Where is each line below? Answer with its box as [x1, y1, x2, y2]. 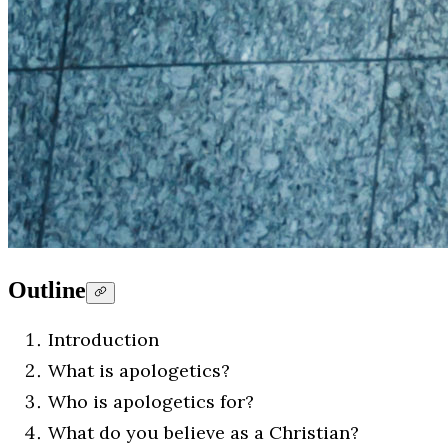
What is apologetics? [48, 359, 230, 383]
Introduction [48, 328, 159, 352]
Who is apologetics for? [48, 390, 254, 414]
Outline [8, 277, 86, 304]
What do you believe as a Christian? [48, 421, 359, 445]
